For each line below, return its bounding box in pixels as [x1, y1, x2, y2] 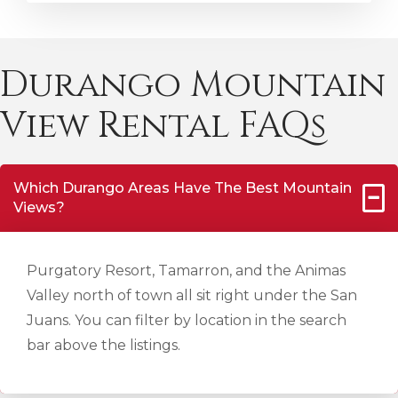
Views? [13, 199, 65, 216]
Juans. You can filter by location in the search [27, 312, 346, 329]
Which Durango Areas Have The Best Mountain [13, 179, 352, 196]
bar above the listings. [27, 337, 180, 354]
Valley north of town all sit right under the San [27, 287, 357, 304]
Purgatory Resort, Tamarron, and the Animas [27, 262, 346, 279]
